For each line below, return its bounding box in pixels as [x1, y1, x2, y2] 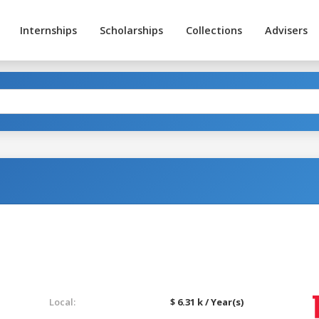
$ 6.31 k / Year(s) [170, 295, 244, 308]
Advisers [264, 23, 308, 37]
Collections [185, 23, 242, 37]
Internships [19, 23, 77, 37]
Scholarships [99, 23, 163, 37]
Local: [49, 295, 75, 308]
